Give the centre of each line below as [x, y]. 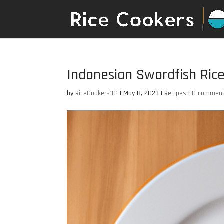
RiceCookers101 [97, 93]
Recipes [176, 93]
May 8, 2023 [141, 93]
